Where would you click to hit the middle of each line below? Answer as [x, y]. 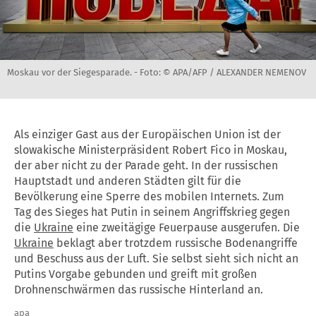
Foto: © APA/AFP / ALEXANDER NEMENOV [223, 72]
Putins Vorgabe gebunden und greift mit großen [135, 274]
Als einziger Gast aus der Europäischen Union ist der [147, 134]
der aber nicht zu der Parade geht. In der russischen [146, 165]
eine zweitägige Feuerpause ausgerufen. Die [187, 227]
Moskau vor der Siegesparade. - [73, 72]
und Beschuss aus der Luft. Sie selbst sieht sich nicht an [156, 258]
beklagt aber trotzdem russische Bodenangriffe [176, 243]
